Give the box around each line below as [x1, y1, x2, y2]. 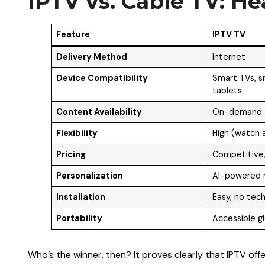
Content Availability [56, 106, 143, 117]
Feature [56, 28, 91, 40]
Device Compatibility [56, 72, 148, 83]
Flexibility [56, 127, 98, 138]
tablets [212, 85, 243, 96]
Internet [212, 51, 246, 62]
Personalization [56, 170, 124, 181]
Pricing [56, 148, 86, 160]
